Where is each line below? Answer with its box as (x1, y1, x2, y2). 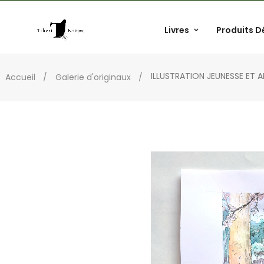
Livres (164, 24, 189, 36)
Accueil (5, 71, 35, 83)
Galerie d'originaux (55, 71, 131, 83)
